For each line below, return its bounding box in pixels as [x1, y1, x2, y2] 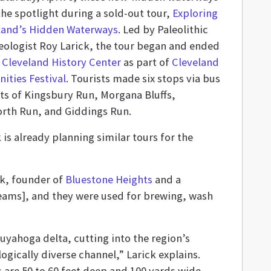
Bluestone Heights [65, 172, 152, 186]
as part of [120, 55, 172, 69]
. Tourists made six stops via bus [65, 71, 220, 85]
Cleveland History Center [1, 55, 121, 69]
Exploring [172, 6, 218, 20]
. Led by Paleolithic [117, 22, 208, 36]
